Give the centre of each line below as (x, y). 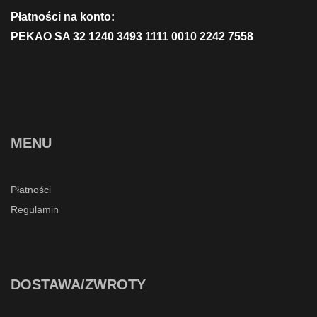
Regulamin (35, 210)
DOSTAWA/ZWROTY (78, 285)
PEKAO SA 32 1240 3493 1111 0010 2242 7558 (132, 37)
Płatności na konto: (63, 17)
